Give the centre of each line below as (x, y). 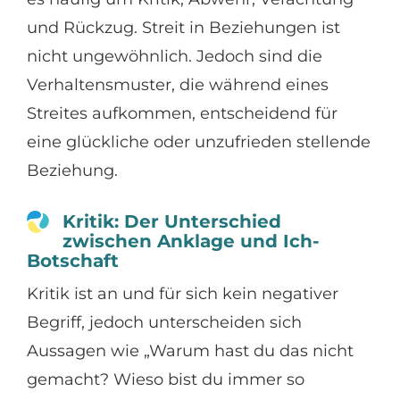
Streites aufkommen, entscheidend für (182, 113)
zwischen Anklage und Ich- (191, 241)
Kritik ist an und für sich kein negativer (182, 293)
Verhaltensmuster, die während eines (177, 84)
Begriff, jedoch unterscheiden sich (164, 322)
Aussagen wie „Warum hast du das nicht (190, 350)
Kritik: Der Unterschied (171, 221)
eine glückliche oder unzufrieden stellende (198, 142)
